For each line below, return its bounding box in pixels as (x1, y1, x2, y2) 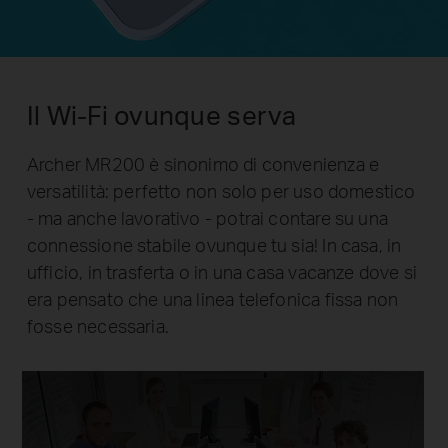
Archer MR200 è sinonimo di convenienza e (26, 152, 380, 176)
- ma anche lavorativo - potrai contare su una (26, 206, 389, 230)
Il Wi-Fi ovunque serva (26, 97, 297, 131)
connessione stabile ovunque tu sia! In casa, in (26, 233, 402, 257)
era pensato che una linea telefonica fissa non (26, 287, 399, 311)
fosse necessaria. (26, 314, 169, 338)
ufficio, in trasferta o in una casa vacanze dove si (26, 260, 418, 284)
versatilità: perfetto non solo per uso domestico (26, 179, 416, 203)
